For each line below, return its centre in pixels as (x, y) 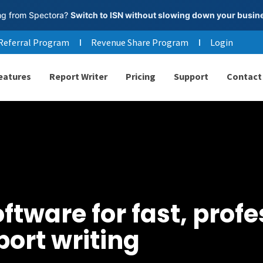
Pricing (140, 76)
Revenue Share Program (140, 42)
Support (191, 76)
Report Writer (78, 76)
